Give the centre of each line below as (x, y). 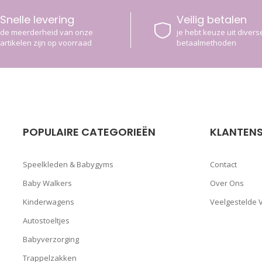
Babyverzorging (51, 239)
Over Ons (227, 183)
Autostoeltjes (46, 221)
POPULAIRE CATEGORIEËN (89, 132)
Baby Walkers (47, 183)
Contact (223, 165)
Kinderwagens (48, 202)
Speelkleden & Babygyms (68, 165)
